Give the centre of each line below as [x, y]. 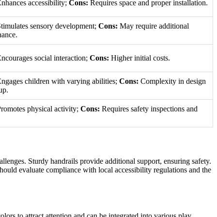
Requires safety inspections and [149, 109]
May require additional [153, 26]
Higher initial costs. [139, 58]
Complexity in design [172, 81]
